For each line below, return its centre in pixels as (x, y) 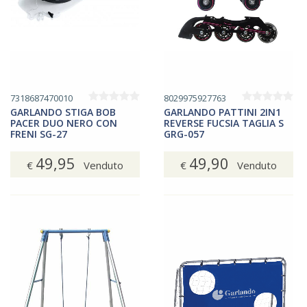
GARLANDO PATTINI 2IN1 (222, 112)
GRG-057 (184, 134)
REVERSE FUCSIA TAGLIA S (224, 123)
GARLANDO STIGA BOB (63, 112)
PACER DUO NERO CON (64, 123)
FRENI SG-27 (39, 134)
